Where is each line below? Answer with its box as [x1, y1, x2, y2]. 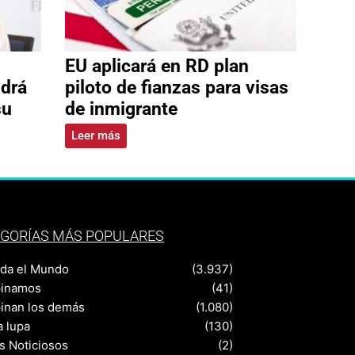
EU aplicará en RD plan [64, 55, 249, 77]
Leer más [71, 128, 120, 143]
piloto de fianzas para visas [64, 77, 288, 98]
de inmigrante [64, 98, 177, 120]
